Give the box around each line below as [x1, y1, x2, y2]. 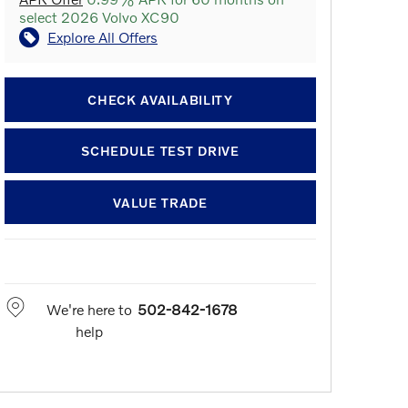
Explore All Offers [47, 28, 158, 46]
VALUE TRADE [113, 194, 208, 210]
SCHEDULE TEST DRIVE [81, 143, 240, 159]
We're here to [46, 301, 132, 319]
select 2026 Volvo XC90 [19, 8, 179, 25]
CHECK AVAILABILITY [87, 91, 233, 107]
